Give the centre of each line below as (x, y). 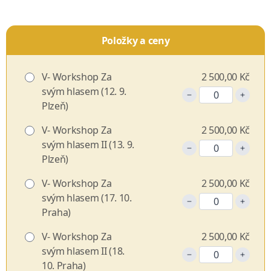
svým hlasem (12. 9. (84, 91)
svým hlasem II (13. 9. (88, 145)
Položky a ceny (135, 41)
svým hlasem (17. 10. (87, 198)
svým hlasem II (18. (83, 251)
